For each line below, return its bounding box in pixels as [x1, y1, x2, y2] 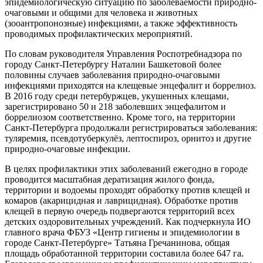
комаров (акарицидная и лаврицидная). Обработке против [5, 195, 238, 205]
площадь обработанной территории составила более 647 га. [5, 248, 244, 258]
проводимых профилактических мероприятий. [5, 28, 193, 39]
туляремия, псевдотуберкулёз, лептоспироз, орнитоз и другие [5, 133, 251, 143]
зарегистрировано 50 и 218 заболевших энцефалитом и [5, 101, 226, 112]
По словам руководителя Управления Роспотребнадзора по [5, 48, 242, 59]
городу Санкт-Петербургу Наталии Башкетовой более [5, 59, 221, 69]
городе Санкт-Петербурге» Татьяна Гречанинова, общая [5, 237, 230, 248]
